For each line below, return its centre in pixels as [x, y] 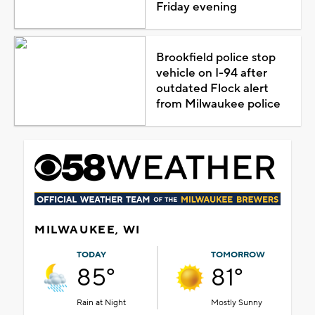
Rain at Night [101, 302]
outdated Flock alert [212, 88]
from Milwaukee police [218, 104]
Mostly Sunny [237, 302]
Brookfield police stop [216, 57]
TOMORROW [238, 255]
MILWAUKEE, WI [88, 230]
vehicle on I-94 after [211, 73]
